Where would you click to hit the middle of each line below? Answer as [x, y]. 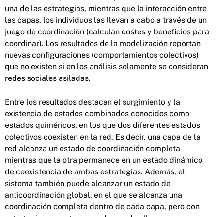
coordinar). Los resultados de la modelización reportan [103, 43]
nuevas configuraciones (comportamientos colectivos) [102, 55]
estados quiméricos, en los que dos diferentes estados [102, 125]
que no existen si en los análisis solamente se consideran [107, 66]
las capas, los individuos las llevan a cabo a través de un [106, 20]
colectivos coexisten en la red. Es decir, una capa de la [103, 137]
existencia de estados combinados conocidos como [97, 113]
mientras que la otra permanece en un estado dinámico [104, 160]
